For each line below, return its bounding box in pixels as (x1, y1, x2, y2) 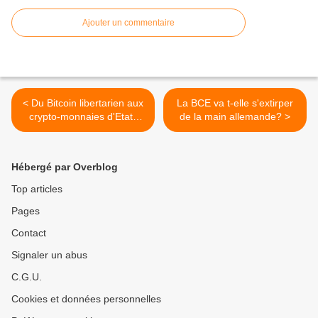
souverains (58, 124, 108, 136)
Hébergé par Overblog (11, 161, 118, 172)
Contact (11, 227, 46, 238)
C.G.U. (11, 271, 42, 283)
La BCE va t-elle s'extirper (177, 97, 293, 109)
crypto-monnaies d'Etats (28, 111, 138, 122)
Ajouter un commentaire (82, 18, 175, 28)
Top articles (11, 183, 62, 194)
